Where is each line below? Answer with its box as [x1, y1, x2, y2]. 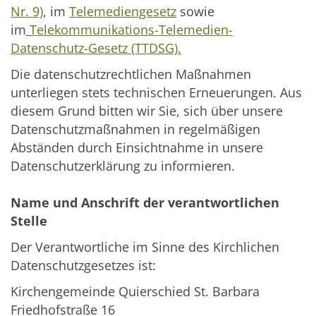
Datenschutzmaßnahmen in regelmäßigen [11, 121, 260, 138]
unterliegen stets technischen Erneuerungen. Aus [11, 84, 302, 102]
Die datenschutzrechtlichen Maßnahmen [11, 66, 251, 83]
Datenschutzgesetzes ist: [11, 257, 156, 274]
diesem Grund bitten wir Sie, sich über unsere [11, 102, 283, 120]
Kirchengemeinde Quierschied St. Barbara [11, 283, 260, 300]
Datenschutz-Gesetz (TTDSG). [11, 39, 181, 57]
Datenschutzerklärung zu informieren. [11, 157, 235, 175]
